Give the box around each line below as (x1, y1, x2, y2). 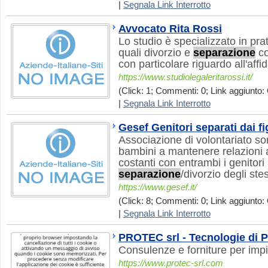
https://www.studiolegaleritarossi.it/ (118, 72, 252, 82)
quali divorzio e (118, 47, 193, 59)
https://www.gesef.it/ (118, 182, 197, 192)
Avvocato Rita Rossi (118, 23, 222, 35)
